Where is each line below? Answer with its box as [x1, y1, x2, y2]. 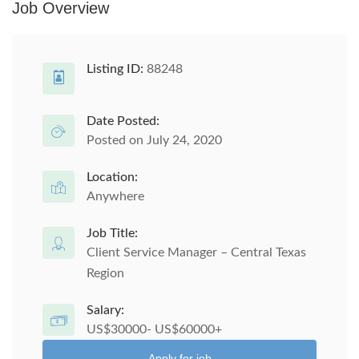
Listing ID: [87, 63, 143, 75]
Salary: [87, 304, 124, 317]
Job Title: [87, 227, 138, 240]
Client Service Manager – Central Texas [87, 246, 306, 259]
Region [87, 267, 124, 280]
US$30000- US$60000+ [87, 323, 222, 336]
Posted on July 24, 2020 [87, 134, 222, 147]
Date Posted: [87, 115, 159, 127]
